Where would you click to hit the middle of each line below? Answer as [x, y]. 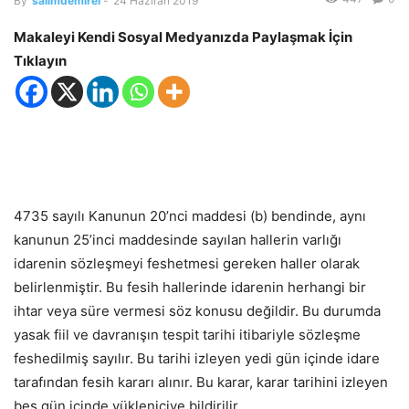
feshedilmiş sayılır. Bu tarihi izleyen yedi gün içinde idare [197, 359]
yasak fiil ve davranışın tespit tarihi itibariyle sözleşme [187, 335]
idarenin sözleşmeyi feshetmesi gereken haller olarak [187, 264]
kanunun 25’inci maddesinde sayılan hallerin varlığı [178, 240]
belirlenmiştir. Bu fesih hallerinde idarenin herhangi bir [190, 288]
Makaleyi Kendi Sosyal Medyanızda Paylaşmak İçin [183, 37]
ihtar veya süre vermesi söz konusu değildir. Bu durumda [197, 311]
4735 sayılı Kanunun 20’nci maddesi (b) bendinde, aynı [190, 216]
